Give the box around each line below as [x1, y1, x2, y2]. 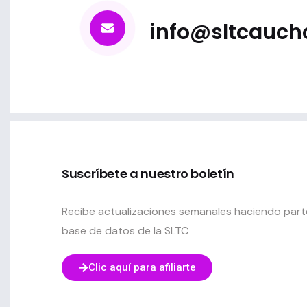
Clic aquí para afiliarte [88, 261, 196, 274]
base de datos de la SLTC [62, 223, 188, 238]
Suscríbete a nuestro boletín [62, 165, 234, 183]
